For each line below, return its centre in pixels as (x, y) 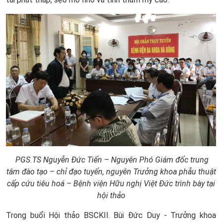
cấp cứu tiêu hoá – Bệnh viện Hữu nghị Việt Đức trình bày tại (111, 183)
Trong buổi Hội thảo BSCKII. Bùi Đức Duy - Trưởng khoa (111, 215)
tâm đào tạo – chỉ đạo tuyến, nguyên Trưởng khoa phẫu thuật (111, 171)
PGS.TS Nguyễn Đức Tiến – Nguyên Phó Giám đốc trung (112, 160)
